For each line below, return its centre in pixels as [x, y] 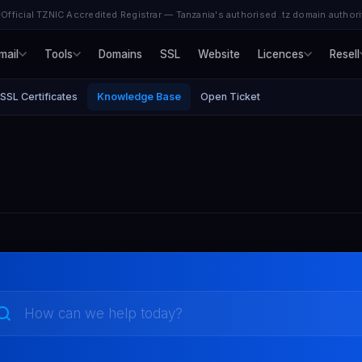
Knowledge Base [139, 97]
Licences [281, 54]
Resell [345, 54]
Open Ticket [230, 97]
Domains [120, 54]
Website [219, 54]
